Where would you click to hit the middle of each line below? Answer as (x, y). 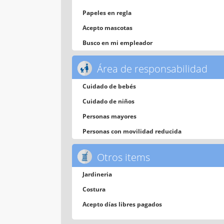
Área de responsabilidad (151, 68)
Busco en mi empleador (118, 42)
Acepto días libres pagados (122, 204)
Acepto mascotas (108, 27)
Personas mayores (110, 116)
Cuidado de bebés (109, 86)
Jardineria (97, 174)
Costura (94, 189)
